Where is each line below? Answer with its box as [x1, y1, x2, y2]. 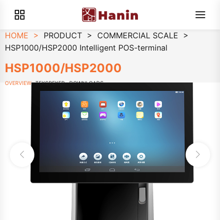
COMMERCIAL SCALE [97, 30, 178, 40]
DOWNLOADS [69, 80, 104, 86]
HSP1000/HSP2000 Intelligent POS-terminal [5, 43, 167, 53]
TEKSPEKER [35, 80, 65, 86]
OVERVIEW [5, 80, 31, 86]
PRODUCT [44, 30, 82, 40]
